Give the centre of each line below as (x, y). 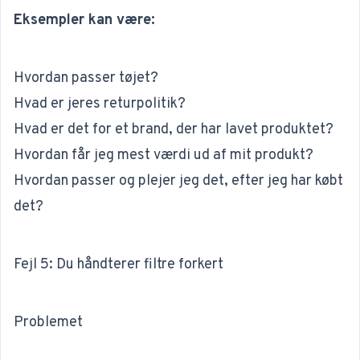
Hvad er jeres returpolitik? (100, 104)
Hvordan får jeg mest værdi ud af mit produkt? (164, 156)
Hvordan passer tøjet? (86, 79)
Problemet (48, 323)
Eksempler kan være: (84, 21)
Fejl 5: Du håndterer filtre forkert (119, 265)
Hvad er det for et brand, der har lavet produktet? (174, 130)
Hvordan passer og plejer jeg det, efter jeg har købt (178, 182)
